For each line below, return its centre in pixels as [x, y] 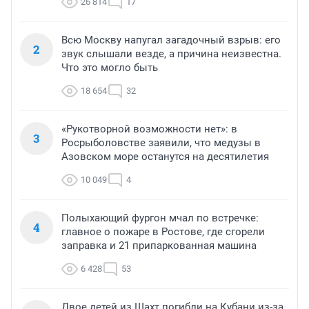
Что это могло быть [110, 67]
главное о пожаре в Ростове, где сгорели [163, 231]
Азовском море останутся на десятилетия [165, 156]
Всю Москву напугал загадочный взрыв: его [171, 40]
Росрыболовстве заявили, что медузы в [161, 142]
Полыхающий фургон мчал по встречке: [160, 218]
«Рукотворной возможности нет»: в [149, 129]
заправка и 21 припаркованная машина [159, 245]
